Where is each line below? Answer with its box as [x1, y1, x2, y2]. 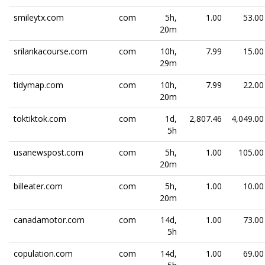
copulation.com [14, 248, 73, 259]
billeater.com [14, 180, 63, 192]
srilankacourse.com [14, 46, 88, 57]
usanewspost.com [14, 147, 83, 158]
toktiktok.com [14, 113, 66, 124]
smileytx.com [14, 12, 64, 23]
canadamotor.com [14, 214, 85, 225]
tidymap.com [14, 79, 63, 91]
